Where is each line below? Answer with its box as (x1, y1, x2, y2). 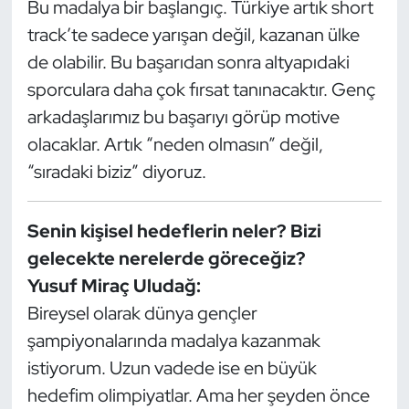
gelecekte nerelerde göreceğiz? (26, 246, 306, 270)
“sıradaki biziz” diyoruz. (26, 159, 206, 184)
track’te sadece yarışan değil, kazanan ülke (26, 22, 360, 47)
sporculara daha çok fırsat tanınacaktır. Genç (26, 77, 375, 101)
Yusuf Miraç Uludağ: (26, 273, 201, 298)
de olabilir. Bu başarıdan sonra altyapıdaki (26, 49, 350, 74)
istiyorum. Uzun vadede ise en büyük (26, 355, 317, 380)
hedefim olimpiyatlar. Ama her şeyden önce (26, 383, 370, 407)
